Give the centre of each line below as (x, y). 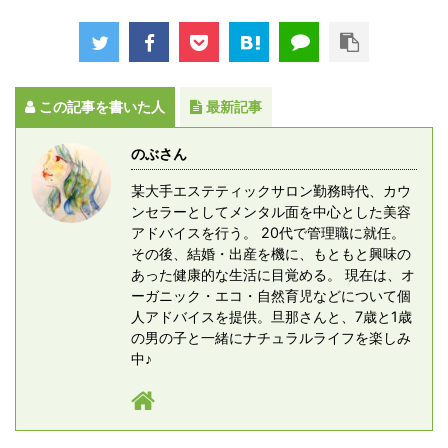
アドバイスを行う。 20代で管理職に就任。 (268, 233)
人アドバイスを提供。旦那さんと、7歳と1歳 (271, 317)
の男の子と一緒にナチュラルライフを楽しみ (271, 338)
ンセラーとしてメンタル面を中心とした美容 (271, 212)
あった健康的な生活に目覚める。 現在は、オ (273, 275)
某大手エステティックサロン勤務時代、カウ (271, 191)
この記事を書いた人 (102, 107)
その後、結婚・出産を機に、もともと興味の (271, 254)
